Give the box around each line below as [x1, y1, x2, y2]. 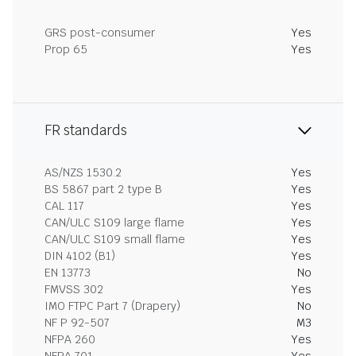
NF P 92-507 [44, 315, 110, 330]
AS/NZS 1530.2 [44, 165, 122, 180]
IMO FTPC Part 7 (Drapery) [44, 299, 180, 313]
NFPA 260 [44, 332, 95, 346]
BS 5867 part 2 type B [44, 182, 162, 196]
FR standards [44, 122, 127, 139]
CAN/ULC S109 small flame [44, 232, 185, 246]
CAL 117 [44, 199, 84, 213]
